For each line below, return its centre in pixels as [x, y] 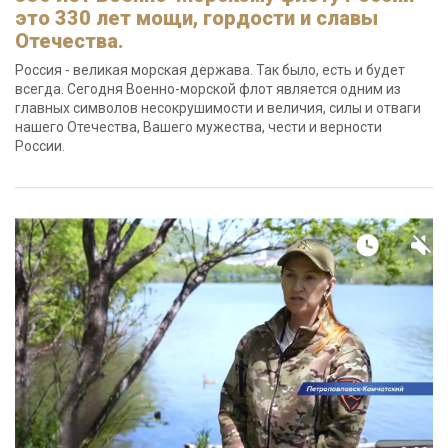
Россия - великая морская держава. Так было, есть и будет [210, 70]
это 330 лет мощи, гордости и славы [196, 18]
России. [40, 146]
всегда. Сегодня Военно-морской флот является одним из [208, 89]
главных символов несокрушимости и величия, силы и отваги [218, 108]
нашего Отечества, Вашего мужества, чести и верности [198, 127]
